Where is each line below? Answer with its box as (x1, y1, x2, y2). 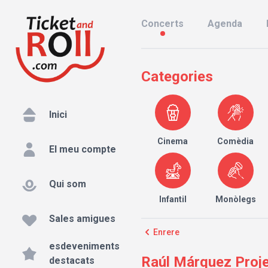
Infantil (159, 194, 187, 204)
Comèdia (217, 136, 254, 146)
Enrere (153, 227, 179, 237)
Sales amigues (49, 213, 115, 225)
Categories (141, 68, 213, 85)
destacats (49, 255, 95, 267)
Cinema (157, 136, 188, 146)
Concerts (141, 18, 184, 29)
